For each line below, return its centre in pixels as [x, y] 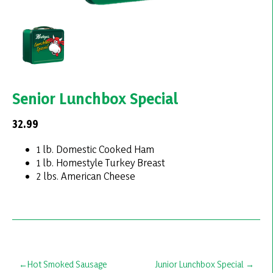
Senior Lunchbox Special [95, 99]
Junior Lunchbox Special [199, 264]
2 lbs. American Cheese [86, 176]
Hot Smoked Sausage [67, 264]
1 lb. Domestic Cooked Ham [95, 149]
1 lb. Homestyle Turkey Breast [101, 163]
